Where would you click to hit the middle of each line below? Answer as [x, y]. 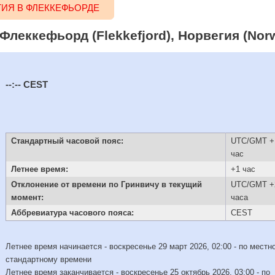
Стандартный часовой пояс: [67, 141]
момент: [27, 198]
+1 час [243, 169]
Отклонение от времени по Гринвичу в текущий [106, 185]
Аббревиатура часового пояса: [72, 213]
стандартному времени [49, 259]
